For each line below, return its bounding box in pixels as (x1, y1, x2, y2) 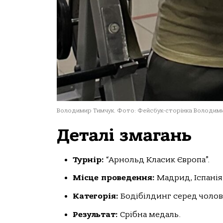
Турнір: (73, 155, 104, 164)
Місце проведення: (73, 173, 155, 183)
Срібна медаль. (118, 210, 181, 220)
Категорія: (73, 192, 118, 201)
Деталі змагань (57, 124, 192, 145)
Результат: (73, 210, 118, 220)
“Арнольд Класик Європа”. (104, 155, 210, 164)
